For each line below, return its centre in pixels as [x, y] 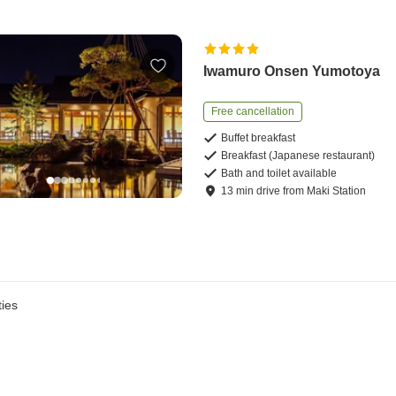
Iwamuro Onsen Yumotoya [292, 72]
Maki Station [337, 191]
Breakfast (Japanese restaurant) [298, 156]
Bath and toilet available [279, 174]
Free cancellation [253, 112]
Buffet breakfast [259, 138]
